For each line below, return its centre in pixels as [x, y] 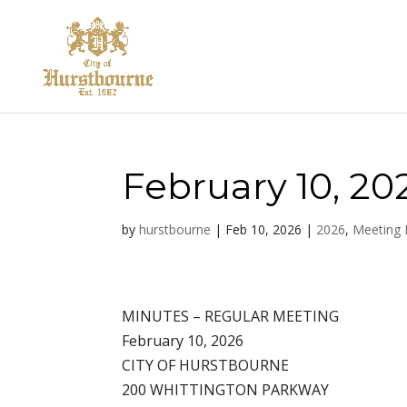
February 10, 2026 [183, 340]
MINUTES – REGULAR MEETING [231, 316]
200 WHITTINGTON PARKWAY [226, 389]
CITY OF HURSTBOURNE [206, 365]
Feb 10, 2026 [264, 229]
